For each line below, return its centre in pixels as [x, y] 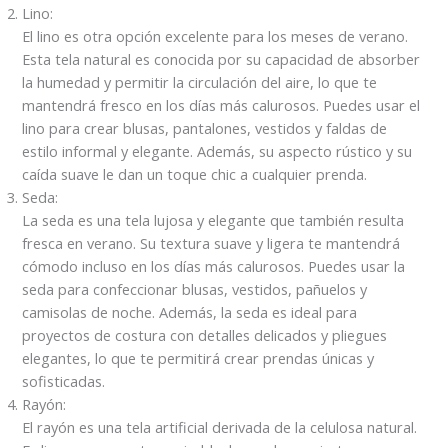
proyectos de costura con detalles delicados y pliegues [205, 335]
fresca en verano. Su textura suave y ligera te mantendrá [211, 243]
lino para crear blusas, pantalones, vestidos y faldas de [205, 128]
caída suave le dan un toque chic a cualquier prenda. [195, 174]
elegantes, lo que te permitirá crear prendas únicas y [198, 358]
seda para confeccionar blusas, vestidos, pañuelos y [195, 289]
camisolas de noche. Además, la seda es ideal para [190, 312]
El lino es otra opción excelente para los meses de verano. [215, 36]
